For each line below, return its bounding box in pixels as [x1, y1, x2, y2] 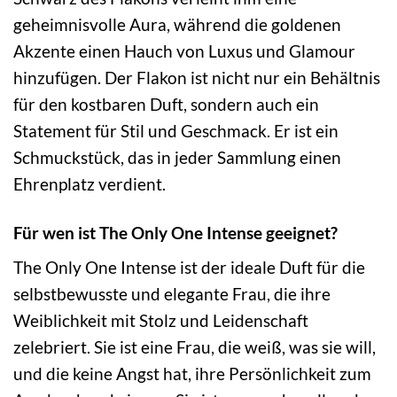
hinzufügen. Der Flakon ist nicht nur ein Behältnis [13, 66, 380, 88]
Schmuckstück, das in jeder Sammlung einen [13, 146, 341, 167]
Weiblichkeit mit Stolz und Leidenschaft [13, 310, 308, 331]
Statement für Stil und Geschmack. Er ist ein [13, 120, 339, 141]
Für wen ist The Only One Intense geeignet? [13, 222, 338, 243]
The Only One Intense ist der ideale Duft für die [13, 257, 365, 278]
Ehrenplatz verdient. [13, 173, 166, 194]
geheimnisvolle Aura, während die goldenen [13, 13, 341, 35]
